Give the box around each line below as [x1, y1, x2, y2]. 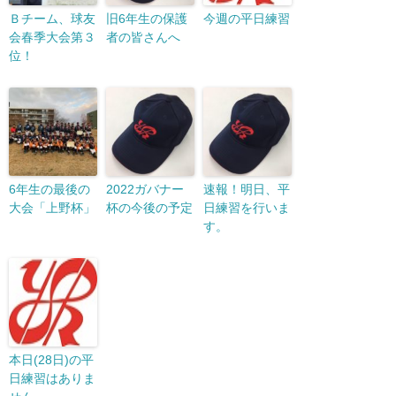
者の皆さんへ [106, 30, 180, 44]
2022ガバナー [106, 182, 184, 196]
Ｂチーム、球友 [9, 11, 95, 26]
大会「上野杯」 [9, 201, 95, 215]
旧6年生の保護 [106, 11, 187, 26]
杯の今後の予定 [106, 201, 193, 215]
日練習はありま [9, 371, 95, 385]
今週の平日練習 [203, 11, 290, 26]
